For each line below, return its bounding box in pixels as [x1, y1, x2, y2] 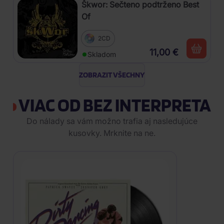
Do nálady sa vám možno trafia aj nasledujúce [26, 116, 197, 126]
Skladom [87, 50, 116, 58]
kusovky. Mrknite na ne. [68, 128, 155, 138]
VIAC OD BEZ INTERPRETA [16, 93, 211, 116]
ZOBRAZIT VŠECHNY [79, 70, 145, 79]
